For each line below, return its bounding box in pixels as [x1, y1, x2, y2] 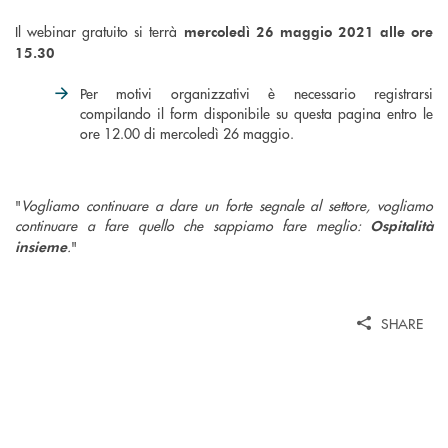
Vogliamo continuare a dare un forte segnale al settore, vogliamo [21, 195, 433, 216]
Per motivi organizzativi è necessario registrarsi [80, 83, 433, 104]
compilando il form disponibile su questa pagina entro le [80, 103, 433, 124]
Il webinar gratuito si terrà [15, 21, 184, 42]
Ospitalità [370, 216, 433, 236]
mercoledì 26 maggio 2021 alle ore [183, 22, 433, 42]
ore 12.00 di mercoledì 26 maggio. [80, 123, 294, 144]
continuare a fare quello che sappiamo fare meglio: [15, 215, 370, 236]
